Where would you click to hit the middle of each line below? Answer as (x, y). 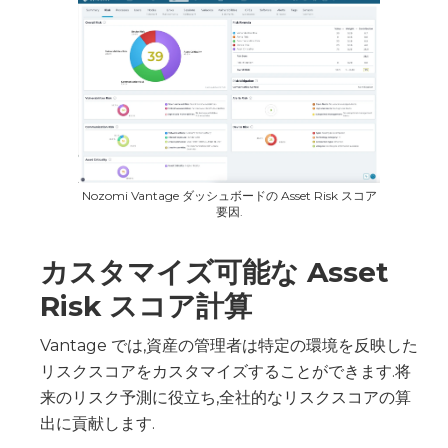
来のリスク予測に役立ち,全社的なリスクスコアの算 (225, 397)
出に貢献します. (97, 423)
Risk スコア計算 (146, 305)
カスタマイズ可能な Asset (214, 271)
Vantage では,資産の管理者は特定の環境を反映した (229, 345)
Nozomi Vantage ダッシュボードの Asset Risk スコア (229, 195)
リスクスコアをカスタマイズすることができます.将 (225, 371)
